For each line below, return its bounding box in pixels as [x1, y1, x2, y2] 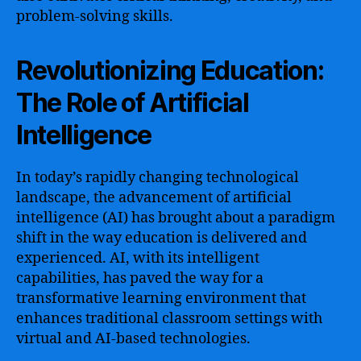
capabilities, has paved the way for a [16, 268, 263, 288]
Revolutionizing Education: [16, 54, 324, 86]
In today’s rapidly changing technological [16, 168, 299, 187]
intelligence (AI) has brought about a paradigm [16, 208, 335, 227]
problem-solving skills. [16, 6, 173, 26]
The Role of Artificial [16, 86, 249, 118]
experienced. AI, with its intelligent [16, 248, 259, 268]
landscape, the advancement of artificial [16, 188, 292, 207]
